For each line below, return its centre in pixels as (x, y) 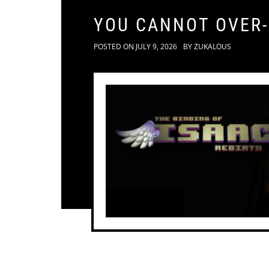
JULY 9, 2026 (156, 47)
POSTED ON (115, 47)
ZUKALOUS (213, 47)
